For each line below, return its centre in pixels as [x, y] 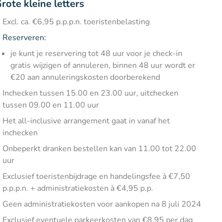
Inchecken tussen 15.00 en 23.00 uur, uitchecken [91, 93]
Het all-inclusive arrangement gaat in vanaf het [86, 121]
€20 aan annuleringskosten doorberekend [85, 77]
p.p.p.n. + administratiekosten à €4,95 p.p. [78, 188]
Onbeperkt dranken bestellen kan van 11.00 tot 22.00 [100, 149]
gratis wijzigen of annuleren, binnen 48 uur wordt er [103, 65]
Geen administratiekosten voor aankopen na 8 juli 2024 [102, 204]
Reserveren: [25, 38]
